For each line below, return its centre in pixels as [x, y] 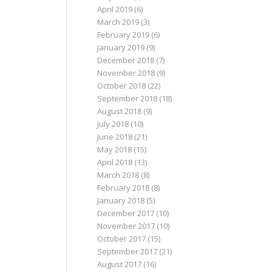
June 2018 [114, 137]
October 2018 [121, 86]
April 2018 [114, 162]
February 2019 [123, 35]
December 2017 [125, 213]
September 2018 [127, 99]
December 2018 [125, 60]
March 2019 [118, 22]
